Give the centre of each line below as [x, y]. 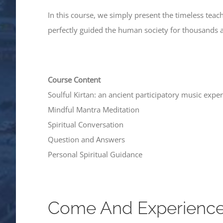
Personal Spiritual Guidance [95, 154]
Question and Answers [86, 139]
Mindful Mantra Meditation [94, 109]
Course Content [74, 79]
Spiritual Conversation [86, 124]
